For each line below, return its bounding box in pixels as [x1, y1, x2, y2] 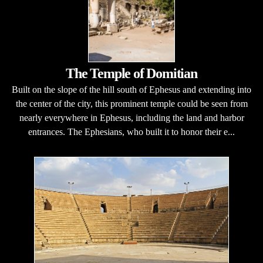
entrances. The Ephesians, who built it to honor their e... [28, 127, 235, 137]
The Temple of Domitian [66, 66, 197, 81]
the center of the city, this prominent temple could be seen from [15, 99, 248, 109]
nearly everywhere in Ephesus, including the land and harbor [19, 113, 244, 123]
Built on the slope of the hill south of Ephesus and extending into [12, 85, 251, 95]
